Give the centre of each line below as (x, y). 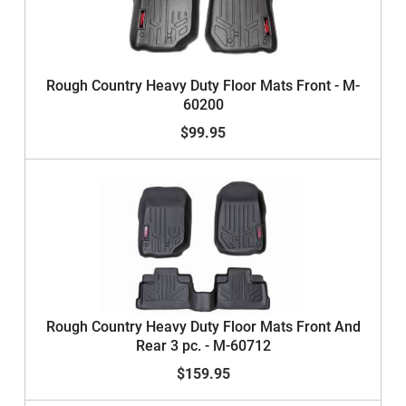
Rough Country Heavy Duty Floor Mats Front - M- (203, 86)
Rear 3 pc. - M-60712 (203, 346)
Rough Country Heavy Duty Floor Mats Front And (203, 327)
